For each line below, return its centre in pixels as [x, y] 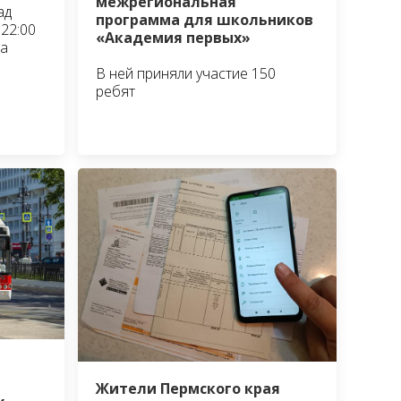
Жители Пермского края [188, 389]
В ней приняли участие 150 [186, 74]
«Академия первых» [174, 38]
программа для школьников [205, 20]
